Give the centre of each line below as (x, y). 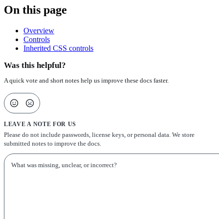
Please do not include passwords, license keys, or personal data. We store (99, 134)
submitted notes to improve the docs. (53, 143)
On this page (35, 10)
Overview (39, 31)
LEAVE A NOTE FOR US (40, 124)
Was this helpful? (35, 66)
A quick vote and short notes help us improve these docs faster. (86, 80)
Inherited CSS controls (58, 48)
